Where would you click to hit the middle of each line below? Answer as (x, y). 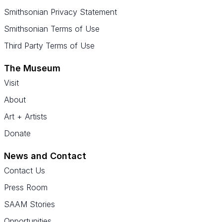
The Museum (32, 68)
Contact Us (25, 170)
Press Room (26, 187)
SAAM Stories (29, 204)
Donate (17, 133)
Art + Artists (26, 116)
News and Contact (45, 156)
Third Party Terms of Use (49, 46)
